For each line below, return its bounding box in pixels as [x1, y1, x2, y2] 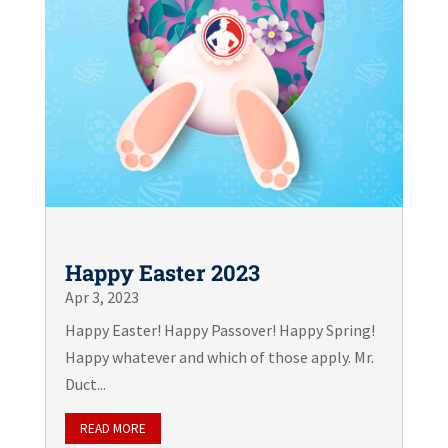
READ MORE [79, 420, 146, 438]
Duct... [64, 374, 106, 395]
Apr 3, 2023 [64, 287, 139, 308]
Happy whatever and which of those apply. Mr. [64, 347, 374, 368]
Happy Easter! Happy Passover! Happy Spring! [64, 320, 378, 341]
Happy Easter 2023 [64, 258, 260, 288]
